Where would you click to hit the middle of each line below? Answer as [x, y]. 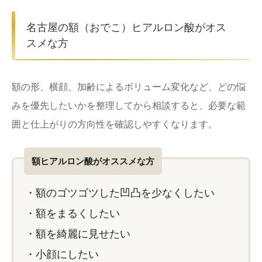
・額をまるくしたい [73, 213]
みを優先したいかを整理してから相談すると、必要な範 [129, 105]
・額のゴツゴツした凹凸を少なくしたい [120, 193]
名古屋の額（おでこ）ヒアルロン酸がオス [126, 27]
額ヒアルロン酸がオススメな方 [93, 161]
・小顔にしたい [62, 254]
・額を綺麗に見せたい [78, 234]
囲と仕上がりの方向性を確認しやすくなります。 [115, 124]
